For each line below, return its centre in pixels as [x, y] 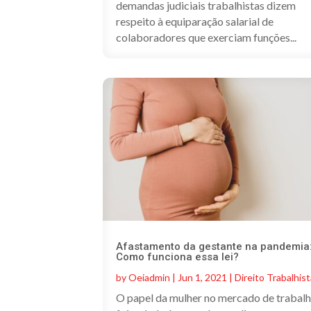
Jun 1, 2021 [203, 278]
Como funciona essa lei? [178, 257]
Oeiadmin [150, 278]
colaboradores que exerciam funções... [207, 37]
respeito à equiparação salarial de [195, 21]
